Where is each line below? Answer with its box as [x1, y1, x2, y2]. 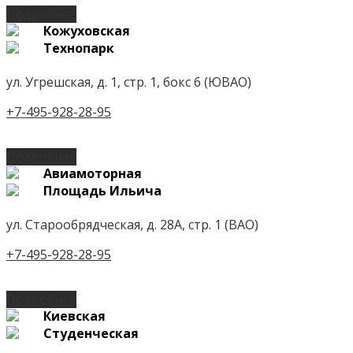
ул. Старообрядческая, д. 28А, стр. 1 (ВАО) [6, 215, 258, 233]
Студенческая [43, 324, 139, 342]
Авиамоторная [43, 164, 142, 182]
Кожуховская [43, 21, 130, 39]
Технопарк [43, 39, 114, 57]
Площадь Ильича [43, 181, 162, 199]
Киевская [43, 307, 106, 325]
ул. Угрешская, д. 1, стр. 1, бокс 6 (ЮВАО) [6, 72, 251, 91]
